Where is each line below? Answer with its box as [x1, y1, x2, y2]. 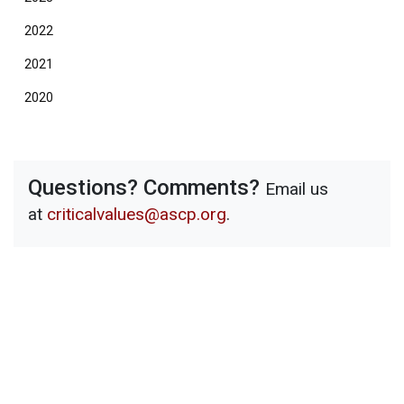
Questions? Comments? [28, 175, 265, 200]
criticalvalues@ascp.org [47, 204, 226, 225]
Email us [265, 179, 328, 199]
